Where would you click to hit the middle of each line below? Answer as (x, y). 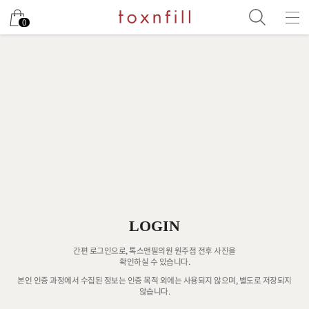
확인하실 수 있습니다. (154, 261)
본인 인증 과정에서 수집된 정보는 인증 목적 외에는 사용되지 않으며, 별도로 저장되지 (154, 280)
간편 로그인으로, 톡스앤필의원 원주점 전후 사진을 (154, 250)
